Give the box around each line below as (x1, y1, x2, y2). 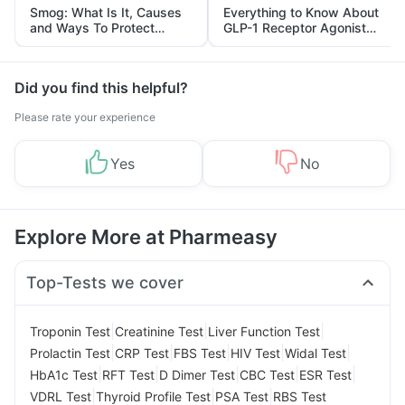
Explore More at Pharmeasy (14, 225, 278, 249)
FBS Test (174, 344, 226, 361)
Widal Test (285, 344, 346, 361)
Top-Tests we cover (26, 273, 184, 292)
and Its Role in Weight (223, 35, 353, 51)
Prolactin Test (30, 344, 110, 361)
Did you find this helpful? (14, 79, 188, 97)
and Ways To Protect (30, 20, 155, 35)
